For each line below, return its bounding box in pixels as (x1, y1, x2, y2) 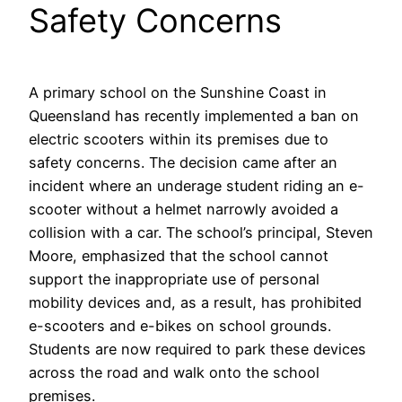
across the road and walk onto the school (29, 363, 319, 381)
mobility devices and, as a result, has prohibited (29, 293, 362, 311)
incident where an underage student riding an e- (29, 176, 364, 195)
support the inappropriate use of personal (29, 269, 319, 288)
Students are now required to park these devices (29, 339, 366, 358)
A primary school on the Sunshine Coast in (29, 83, 327, 101)
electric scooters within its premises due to (29, 129, 328, 148)
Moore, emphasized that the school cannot (29, 246, 328, 265)
